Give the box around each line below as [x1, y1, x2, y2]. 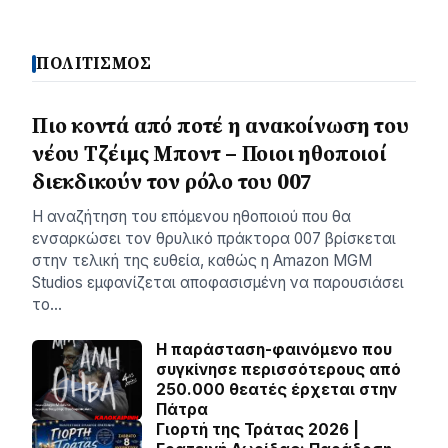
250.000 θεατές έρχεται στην [156, 380, 397, 400]
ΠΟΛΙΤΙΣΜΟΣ [36, 52, 152, 76]
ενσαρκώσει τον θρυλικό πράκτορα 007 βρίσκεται [32, 229, 396, 249]
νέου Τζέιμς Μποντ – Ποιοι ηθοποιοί [32, 139, 387, 169]
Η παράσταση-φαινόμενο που [156, 340, 392, 360]
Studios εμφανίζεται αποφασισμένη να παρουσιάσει [32, 273, 404, 293]
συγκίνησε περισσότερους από [156, 360, 401, 380]
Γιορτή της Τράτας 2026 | [156, 420, 359, 440]
